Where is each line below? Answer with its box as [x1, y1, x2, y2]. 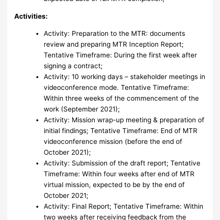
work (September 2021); [44, 105, 120, 113]
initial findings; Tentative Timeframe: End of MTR [44, 127, 198, 135]
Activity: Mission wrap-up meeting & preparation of [44, 116, 205, 124]
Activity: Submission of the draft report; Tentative [44, 159, 201, 167]
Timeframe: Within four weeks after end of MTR [44, 170, 195, 178]
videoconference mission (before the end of [44, 137, 183, 146]
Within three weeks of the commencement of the [44, 94, 199, 103]
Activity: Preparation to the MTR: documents [44, 29, 186, 38]
